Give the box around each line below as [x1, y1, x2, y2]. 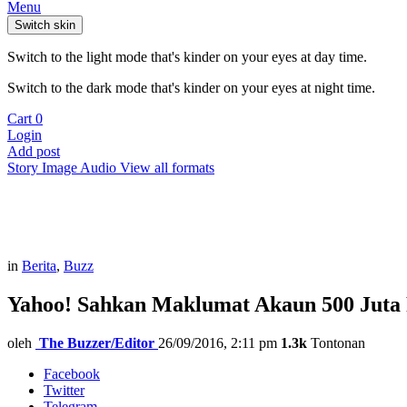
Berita [22, 258, 56, 273]
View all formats [120, 160, 214, 175]
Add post [7, 144, 60, 159]
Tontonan [307, 334, 365, 351]
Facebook [44, 365, 100, 382]
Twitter [44, 382, 84, 398]
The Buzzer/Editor [39, 334, 154, 351]
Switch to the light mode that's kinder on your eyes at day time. [7, 49, 367, 65]
